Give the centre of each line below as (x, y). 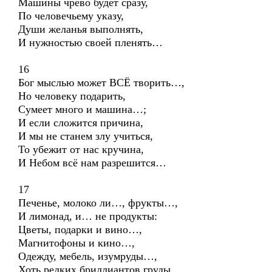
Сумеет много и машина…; (82, 109)
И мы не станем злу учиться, (86, 136)
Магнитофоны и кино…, (76, 243)
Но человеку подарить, (72, 96)
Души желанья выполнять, (81, 29)
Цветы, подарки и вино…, (80, 229)
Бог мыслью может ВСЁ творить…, (101, 83)
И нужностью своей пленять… (90, 42)
